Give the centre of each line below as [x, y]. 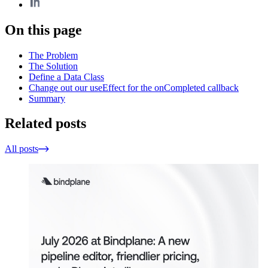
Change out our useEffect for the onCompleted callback [134, 87]
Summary [47, 98]
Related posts [45, 124]
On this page [43, 30]
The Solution [53, 66]
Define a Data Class [66, 77]
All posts [22, 149]
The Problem [53, 55]
